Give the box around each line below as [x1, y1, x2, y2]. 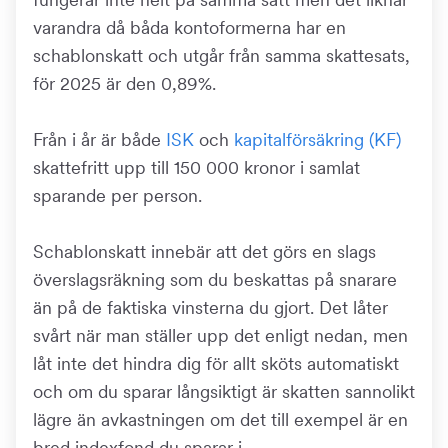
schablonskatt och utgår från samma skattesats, [33, 45, 410, 66]
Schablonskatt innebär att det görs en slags [33, 241, 376, 262]
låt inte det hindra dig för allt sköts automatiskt [33, 353, 399, 374]
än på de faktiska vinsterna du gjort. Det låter [33, 297, 388, 318]
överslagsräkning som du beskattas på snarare [33, 269, 397, 290]
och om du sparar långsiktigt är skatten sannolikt [33, 381, 415, 402]
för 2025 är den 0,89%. [33, 73, 216, 94]
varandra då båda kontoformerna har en [33, 17, 346, 38]
